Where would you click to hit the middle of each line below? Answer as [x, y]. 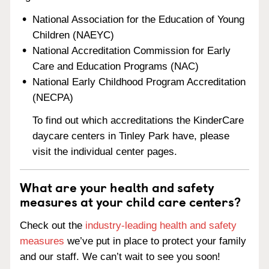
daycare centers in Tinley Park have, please [131, 136]
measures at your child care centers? [130, 201]
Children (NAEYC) [74, 35]
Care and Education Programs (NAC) [116, 66]
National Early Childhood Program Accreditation [139, 82]
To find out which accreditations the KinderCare [138, 121]
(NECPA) [53, 97]
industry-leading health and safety [161, 225]
